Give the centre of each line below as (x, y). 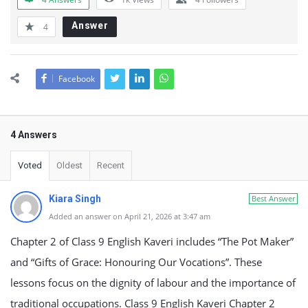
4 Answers (34, 135)
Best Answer (273, 198)
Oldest (69, 165)
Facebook (77, 79)
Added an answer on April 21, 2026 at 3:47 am (130, 216)
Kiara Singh (75, 199)
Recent (111, 165)
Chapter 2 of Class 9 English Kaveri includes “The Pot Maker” (152, 241)
